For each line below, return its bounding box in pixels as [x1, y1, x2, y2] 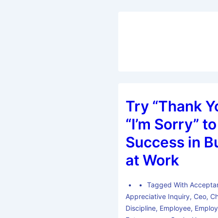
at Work [126, 151, 180, 169]
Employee [160, 204, 191, 213]
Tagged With [146, 181, 190, 189]
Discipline [126, 204, 156, 213]
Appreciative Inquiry [126, 192, 190, 201]
